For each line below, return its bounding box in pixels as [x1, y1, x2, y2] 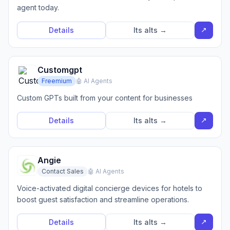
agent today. [17, 3, 59, 12]
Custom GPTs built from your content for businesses [17, 93, 193, 102]
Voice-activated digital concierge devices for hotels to [17, 184, 202, 193]
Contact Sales [42, 167, 84, 175]
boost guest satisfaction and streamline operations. [17, 195, 189, 204]
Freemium [42, 77, 72, 85]
